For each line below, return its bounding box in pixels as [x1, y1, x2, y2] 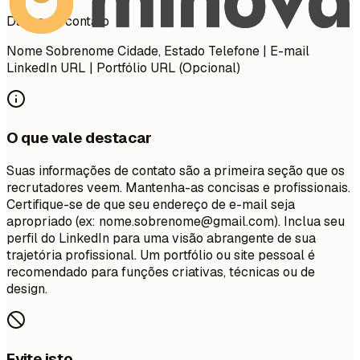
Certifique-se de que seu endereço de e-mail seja [6, 196, 295, 214]
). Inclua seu [274, 213, 345, 231]
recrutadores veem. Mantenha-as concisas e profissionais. [6, 179, 350, 197]
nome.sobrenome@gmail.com [99, 213, 274, 231]
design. [6, 280, 47, 298]
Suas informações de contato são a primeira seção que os [6, 162, 345, 180]
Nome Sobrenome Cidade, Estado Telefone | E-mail [6, 42, 309, 59]
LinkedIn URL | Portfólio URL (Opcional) [6, 59, 240, 76]
